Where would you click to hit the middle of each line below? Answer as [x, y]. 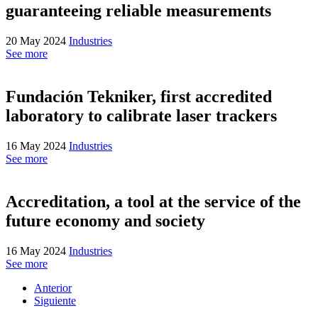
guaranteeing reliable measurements [138, 11]
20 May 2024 [37, 41]
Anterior [53, 287]
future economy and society [105, 220]
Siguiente [55, 300]
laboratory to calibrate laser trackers [141, 115]
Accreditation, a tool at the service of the [153, 201]
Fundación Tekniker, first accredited [139, 96]
